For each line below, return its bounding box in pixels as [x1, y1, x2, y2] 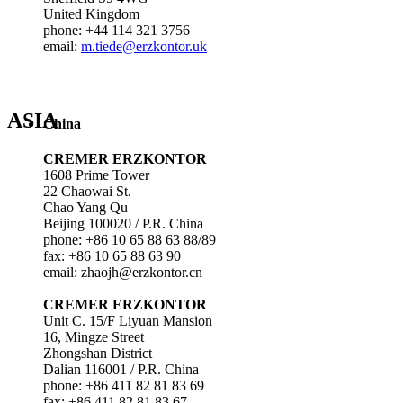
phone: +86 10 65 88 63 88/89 [43, 232, 216, 248]
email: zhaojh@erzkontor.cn [43, 264, 202, 281]
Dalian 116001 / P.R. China [43, 362, 199, 378]
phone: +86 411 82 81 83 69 [43, 378, 204, 394]
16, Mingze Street [43, 329, 144, 345]
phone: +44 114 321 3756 [43, 22, 190, 38]
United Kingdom [43, 5, 139, 22]
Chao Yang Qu [43, 200, 128, 216]
